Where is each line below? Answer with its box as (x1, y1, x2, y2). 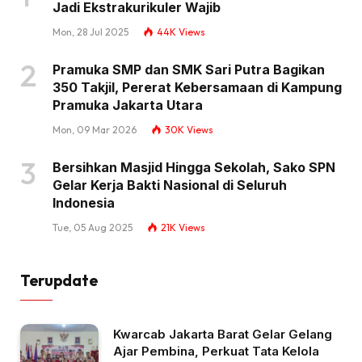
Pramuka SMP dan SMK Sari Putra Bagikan (53, 61, 325, 78)
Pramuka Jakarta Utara (53, 96, 203, 113)
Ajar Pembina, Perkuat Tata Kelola (113, 343, 319, 359)
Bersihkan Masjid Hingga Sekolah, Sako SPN (53, 158, 335, 175)
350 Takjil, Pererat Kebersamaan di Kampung (53, 78, 342, 95)
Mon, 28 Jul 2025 (53, 25, 128, 38)
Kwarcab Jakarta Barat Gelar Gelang (113, 326, 332, 342)
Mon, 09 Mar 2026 (53, 123, 137, 136)
